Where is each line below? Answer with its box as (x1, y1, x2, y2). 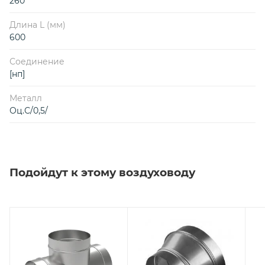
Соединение (9, 56, 64, 67)
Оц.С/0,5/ (9, 105, 48, 116)
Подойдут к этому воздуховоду (9, 165, 195, 179)
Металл (9, 92, 42, 104)
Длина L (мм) (9, 19, 66, 30)
